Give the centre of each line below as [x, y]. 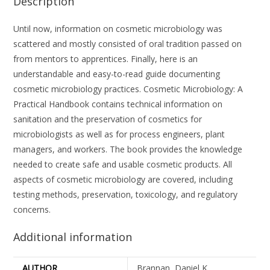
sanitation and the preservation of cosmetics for [108, 119]
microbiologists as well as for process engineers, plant [119, 134]
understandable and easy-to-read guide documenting [117, 74]
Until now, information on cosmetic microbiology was [118, 28]
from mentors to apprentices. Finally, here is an [106, 58]
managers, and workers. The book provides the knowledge [128, 149]
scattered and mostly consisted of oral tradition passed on [128, 43]
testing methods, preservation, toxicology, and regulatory [126, 194]
